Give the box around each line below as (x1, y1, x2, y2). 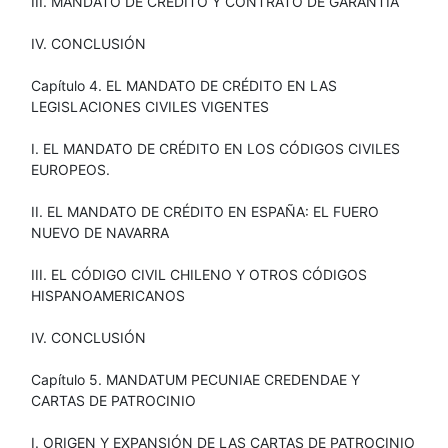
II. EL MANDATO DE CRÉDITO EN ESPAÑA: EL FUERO (31, 202, 379, 220)
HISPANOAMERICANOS (31, 286, 185, 304)
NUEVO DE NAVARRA (31, 223, 169, 241)
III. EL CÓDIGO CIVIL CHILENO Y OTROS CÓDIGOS (31, 265, 367, 283)
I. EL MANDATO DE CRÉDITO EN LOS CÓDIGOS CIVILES (31, 139, 400, 157)
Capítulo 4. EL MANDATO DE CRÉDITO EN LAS (31, 76, 337, 94)
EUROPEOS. (31, 160, 110, 178)
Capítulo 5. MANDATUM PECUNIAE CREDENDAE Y (31, 370, 360, 388)
